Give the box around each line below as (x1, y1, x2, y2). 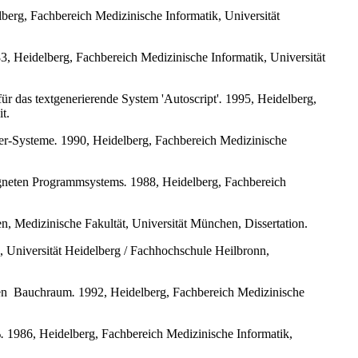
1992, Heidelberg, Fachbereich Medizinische (75, 284, 304, 299)
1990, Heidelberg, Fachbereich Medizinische (58, 133, 287, 147)
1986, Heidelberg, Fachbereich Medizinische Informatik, (4, 326, 292, 340)
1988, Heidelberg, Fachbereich (127, 174, 286, 189)
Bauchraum (14, 284, 72, 299)
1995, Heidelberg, (222, 91, 316, 105)
